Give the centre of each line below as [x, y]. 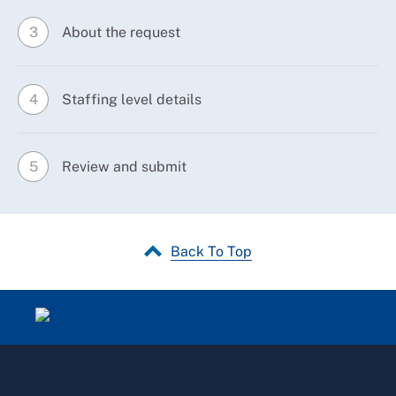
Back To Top [211, 251]
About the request [121, 32]
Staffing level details [132, 99]
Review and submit [124, 166]
